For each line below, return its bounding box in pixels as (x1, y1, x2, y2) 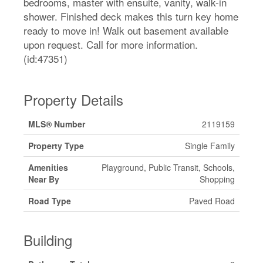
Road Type (28, 195, 71, 207)
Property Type (28, 140, 84, 151)
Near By (28, 173, 59, 185)
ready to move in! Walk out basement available (23, 23, 228, 38)
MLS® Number (28, 118, 85, 130)
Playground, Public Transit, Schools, (102, 161, 235, 173)
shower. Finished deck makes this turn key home (23, 9, 238, 23)
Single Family (185, 140, 235, 151)
